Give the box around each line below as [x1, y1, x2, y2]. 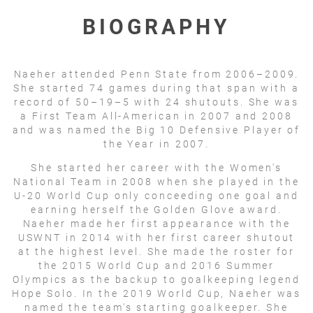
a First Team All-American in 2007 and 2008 [20, 110, 293, 122]
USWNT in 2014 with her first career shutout [17, 231, 296, 243]
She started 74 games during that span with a [13, 82, 300, 94]
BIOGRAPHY [82, 14, 231, 39]
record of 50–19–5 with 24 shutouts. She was [14, 96, 299, 108]
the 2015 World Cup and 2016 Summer [38, 259, 275, 271]
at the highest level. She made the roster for [17, 245, 296, 257]
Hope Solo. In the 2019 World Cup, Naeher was [11, 287, 302, 299]
